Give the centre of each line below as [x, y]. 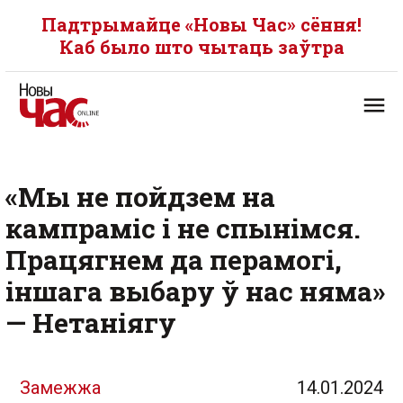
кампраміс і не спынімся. [183, 228]
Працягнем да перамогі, [174, 260]
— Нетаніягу [91, 322]
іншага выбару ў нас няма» [195, 291]
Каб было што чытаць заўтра [201, 47]
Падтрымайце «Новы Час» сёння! [201, 24]
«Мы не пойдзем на [140, 197]
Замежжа [60, 388]
